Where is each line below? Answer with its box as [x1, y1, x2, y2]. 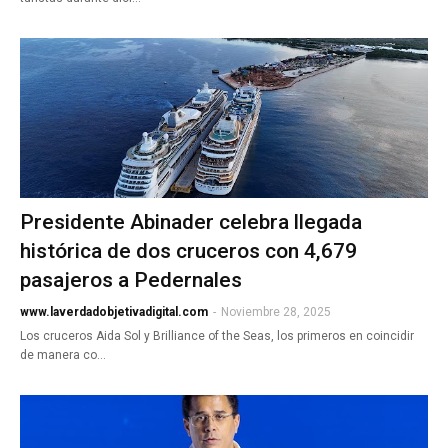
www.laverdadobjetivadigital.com [20, 305, 208, 319]
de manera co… [20, 348, 106, 362]
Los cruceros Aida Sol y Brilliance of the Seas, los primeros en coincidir [20, 329, 414, 343]
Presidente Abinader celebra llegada [20, 210, 362, 234]
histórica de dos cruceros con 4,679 [20, 239, 357, 263]
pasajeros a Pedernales [20, 268, 242, 292]
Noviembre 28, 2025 [221, 305, 331, 319]
